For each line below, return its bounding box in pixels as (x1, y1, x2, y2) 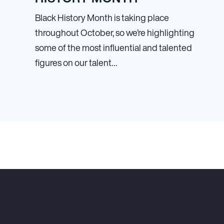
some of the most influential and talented (35, 41, 192, 54)
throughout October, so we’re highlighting (35, 26, 194, 39)
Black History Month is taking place (35, 11, 169, 24)
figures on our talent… (35, 56, 117, 69)
